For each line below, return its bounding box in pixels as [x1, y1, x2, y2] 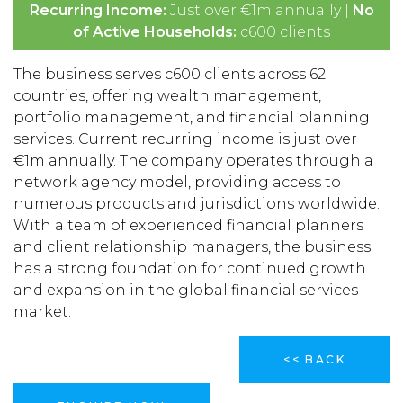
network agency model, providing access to [13, 174, 341, 191]
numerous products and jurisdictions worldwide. [13, 195, 380, 212]
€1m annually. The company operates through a [13, 152, 373, 169]
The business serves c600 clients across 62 [13, 66, 326, 83]
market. [13, 303, 71, 320]
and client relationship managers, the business [13, 238, 371, 255]
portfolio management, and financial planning [13, 109, 370, 126]
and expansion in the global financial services [13, 282, 358, 299]
